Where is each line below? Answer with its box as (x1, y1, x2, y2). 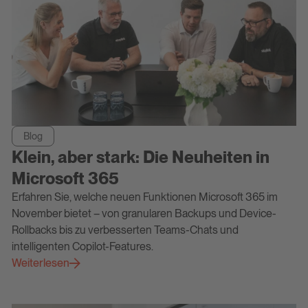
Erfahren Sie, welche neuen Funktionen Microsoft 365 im (11, 190, 278, 204)
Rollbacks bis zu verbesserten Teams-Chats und (11, 223, 239, 237)
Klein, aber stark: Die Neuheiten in (11, 147, 269, 168)
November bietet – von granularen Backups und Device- (11, 207, 276, 221)
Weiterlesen (11, 256, 69, 270)
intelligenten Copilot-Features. (11, 240, 153, 254)
